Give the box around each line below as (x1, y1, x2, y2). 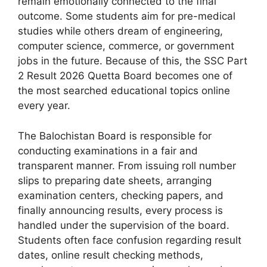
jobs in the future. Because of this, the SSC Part (18, 55, 247, 67)
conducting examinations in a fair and (18, 144, 198, 157)
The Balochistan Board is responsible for (18, 129, 212, 142)
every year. (18, 100, 70, 112)
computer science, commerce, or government (18, 40, 234, 52)
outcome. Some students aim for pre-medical (18, 10, 235, 23)
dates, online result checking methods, (18, 249, 203, 261)
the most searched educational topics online (18, 85, 230, 97)
